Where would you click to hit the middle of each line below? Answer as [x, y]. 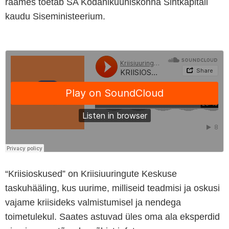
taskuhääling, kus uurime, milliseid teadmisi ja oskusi [112, 188]
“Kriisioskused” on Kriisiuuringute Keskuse [91, 174]
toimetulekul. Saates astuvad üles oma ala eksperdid [112, 216]
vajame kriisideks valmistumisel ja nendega [93, 202]
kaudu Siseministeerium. [55, 17]
